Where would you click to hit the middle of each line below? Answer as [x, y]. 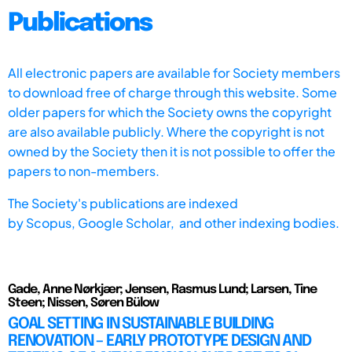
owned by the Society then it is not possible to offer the [172, 151]
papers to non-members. [84, 170]
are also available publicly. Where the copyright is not [166, 131]
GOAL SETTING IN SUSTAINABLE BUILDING [141, 324]
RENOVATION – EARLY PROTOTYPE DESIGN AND [159, 341]
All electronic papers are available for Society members [174, 72]
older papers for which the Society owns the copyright [170, 112]
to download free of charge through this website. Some [172, 92]
